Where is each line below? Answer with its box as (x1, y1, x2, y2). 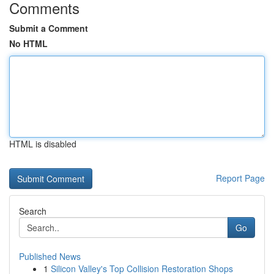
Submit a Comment (9, 22, 88, 34)
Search (19, 205, 46, 217)
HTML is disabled (9, 138, 76, 150)
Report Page (216, 172, 265, 184)
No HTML (9, 37, 48, 50)
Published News (19, 250, 81, 262)
